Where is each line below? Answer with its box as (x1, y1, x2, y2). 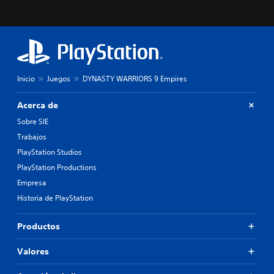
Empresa (17, 177, 46, 188)
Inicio (17, 73, 35, 84)
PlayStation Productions (17, 161, 97, 172)
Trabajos (17, 131, 46, 142)
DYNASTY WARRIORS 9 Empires (83, 73, 187, 84)
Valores (17, 245, 49, 257)
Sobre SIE (17, 116, 48, 127)
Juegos (47, 73, 70, 84)
